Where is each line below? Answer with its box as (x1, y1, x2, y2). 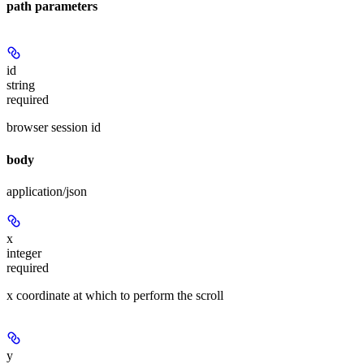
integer (6, 245, 41, 260)
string (6, 78, 35, 93)
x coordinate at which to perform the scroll (6, 288, 223, 302)
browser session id (6, 120, 101, 135)
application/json (6, 184, 87, 198)
